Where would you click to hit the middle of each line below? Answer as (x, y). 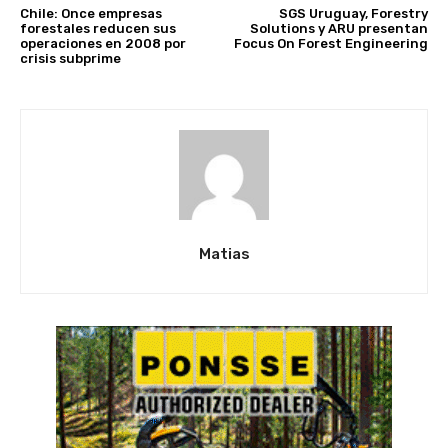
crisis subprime (70, 59)
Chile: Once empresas (91, 14)
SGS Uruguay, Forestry (353, 14)
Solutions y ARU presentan (338, 29)
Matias (224, 254)
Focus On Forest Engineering (330, 44)
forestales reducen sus (98, 29)
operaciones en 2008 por (103, 44)
